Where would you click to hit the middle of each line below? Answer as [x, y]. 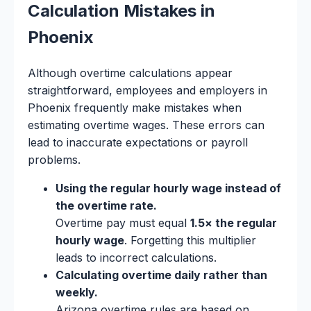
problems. [54, 159]
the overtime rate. [106, 205]
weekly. [77, 292]
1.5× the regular [234, 222]
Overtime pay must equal [123, 222]
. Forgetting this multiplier [190, 240]
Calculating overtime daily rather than [161, 275]
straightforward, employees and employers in [148, 90]
